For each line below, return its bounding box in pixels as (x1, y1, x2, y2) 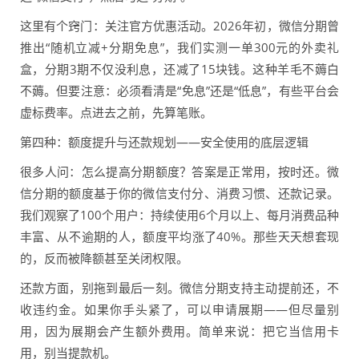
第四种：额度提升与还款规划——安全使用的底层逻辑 (20, 134, 309, 151)
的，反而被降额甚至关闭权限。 (20, 250, 188, 267)
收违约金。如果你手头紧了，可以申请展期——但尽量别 (20, 301, 339, 318)
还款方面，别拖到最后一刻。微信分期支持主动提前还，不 (20, 280, 339, 296)
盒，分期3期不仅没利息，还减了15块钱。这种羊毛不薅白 (20, 61, 339, 78)
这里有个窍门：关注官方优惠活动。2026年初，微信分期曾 (20, 18, 339, 34)
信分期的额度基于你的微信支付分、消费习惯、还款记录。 (20, 185, 339, 202)
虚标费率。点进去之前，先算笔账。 (20, 104, 212, 121)
